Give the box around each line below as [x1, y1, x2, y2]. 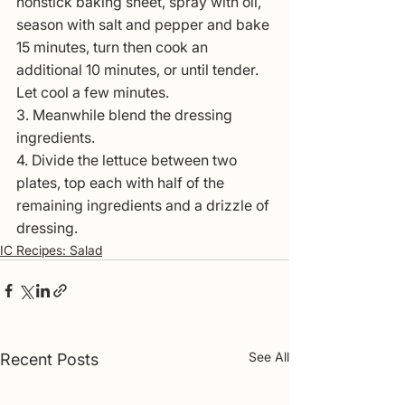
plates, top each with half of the [16, 174, 228, 193]
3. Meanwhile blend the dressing [16, 106, 236, 125]
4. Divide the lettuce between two [16, 151, 240, 170]
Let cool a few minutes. [16, 83, 169, 102]
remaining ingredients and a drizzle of [16, 196, 273, 215]
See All [249, 349, 289, 365]
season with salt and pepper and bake [16, 15, 273, 34]
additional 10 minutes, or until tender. [16, 61, 262, 80]
